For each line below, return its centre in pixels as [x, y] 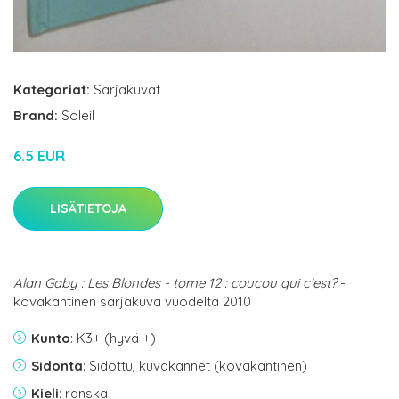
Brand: [37, 115]
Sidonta [57, 365]
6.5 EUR [39, 155]
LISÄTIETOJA [88, 208]
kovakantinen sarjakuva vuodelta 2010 [132, 301]
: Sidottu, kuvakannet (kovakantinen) [195, 365]
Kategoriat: [52, 89]
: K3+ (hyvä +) [113, 338]
